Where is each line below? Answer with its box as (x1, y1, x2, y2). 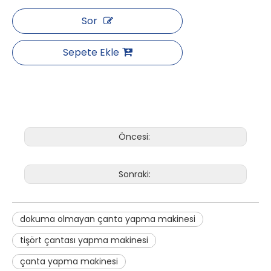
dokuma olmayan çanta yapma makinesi (20, 212, 195, 225)
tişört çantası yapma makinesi (20, 233, 148, 246)
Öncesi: (119, 130, 152, 143)
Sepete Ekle (62, 45, 119, 59)
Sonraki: (118, 168, 153, 180)
